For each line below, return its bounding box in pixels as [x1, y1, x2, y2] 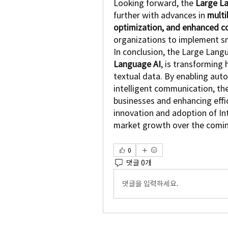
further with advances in [113, 11, 207, 19]
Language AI [113, 60, 161, 68]
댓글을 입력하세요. [122, 180, 179, 187]
